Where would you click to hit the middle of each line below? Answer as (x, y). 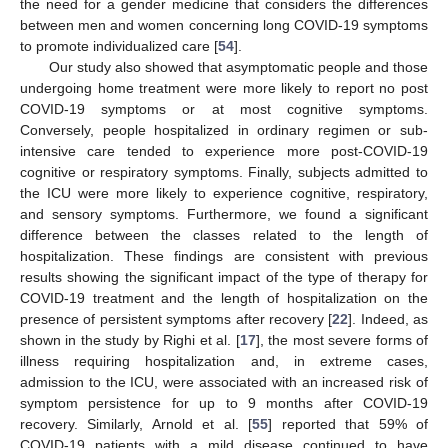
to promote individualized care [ (119, 46)
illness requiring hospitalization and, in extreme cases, (224, 361)
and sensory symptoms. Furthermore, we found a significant (224, 214)
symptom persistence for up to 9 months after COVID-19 (224, 403)
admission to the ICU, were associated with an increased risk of (224, 382)
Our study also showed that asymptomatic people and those (238, 67)
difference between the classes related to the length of (224, 235)
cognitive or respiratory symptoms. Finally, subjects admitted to (224, 172)
